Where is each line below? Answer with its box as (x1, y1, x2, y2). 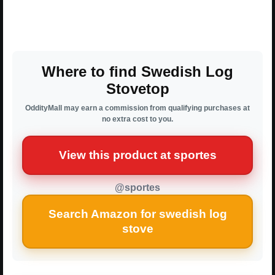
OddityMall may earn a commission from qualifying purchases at (25, 103, 250, 112)
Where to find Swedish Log (42, 63, 233, 80)
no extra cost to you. (102, 114, 173, 123)
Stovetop (106, 80, 169, 97)
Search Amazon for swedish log (48, 207, 227, 220)
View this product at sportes (58, 148, 217, 161)
